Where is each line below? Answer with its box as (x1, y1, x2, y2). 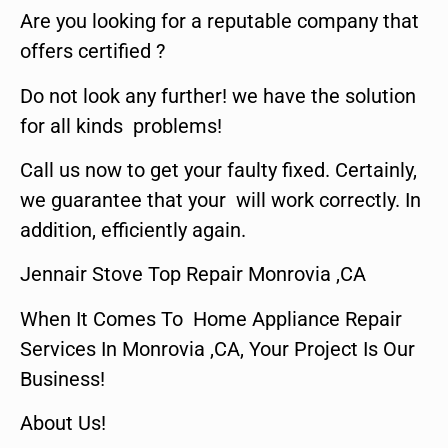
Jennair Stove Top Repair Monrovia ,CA (20, 262, 366, 287)
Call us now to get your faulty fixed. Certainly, (20, 157, 417, 182)
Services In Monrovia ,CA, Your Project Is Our (20, 336, 415, 361)
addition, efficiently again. (20, 217, 246, 242)
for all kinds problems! (20, 113, 222, 138)
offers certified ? (20, 39, 165, 64)
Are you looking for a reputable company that (20, 9, 419, 34)
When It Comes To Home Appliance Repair (20, 306, 402, 331)
